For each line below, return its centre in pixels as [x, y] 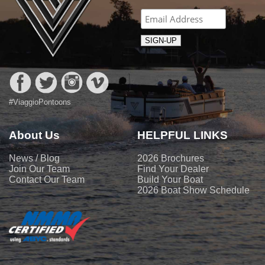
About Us [34, 135]
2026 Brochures [171, 158]
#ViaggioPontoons [40, 102]
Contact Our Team [47, 179]
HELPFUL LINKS [183, 135]
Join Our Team [39, 169]
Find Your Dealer [173, 169]
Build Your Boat [170, 179]
